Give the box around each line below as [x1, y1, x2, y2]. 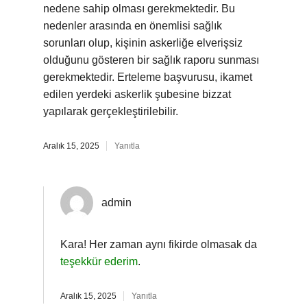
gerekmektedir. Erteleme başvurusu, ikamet [43, 71, 252, 83]
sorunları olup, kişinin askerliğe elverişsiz [43, 37, 243, 49]
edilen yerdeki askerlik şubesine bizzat [43, 88, 231, 100]
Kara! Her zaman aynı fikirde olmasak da [60, 238, 257, 250]
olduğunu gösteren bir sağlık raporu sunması [43, 54, 259, 66]
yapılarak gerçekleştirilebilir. [43, 106, 178, 117]
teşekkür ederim [60, 256, 138, 267]
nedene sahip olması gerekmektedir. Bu [43, 3, 235, 14]
